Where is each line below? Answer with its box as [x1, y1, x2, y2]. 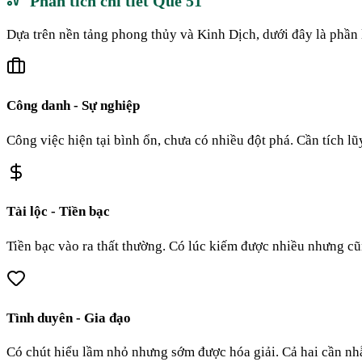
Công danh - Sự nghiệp [6, 98, 140, 114]
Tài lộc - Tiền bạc [6, 204, 110, 220]
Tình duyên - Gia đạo [6, 309, 131, 326]
